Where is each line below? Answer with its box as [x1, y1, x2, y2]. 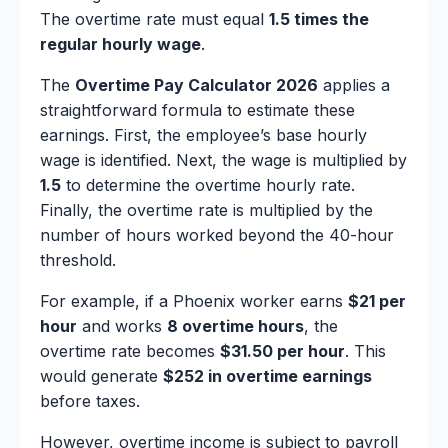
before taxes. [40, 391, 140, 412]
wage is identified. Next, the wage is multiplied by [40, 150, 407, 171]
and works [77, 316, 167, 337]
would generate [40, 366, 163, 387]
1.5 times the [269, 9, 369, 30]
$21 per [348, 291, 406, 312]
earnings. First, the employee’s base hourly [40, 125, 367, 146]
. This [345, 341, 386, 362]
